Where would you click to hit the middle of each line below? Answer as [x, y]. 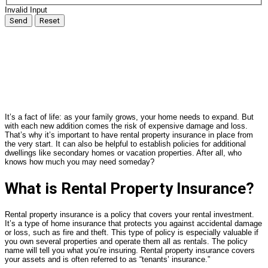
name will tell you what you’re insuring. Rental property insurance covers [130, 251]
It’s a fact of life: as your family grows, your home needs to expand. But [129, 117]
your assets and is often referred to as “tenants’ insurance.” [107, 260]
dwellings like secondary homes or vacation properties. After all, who [123, 153]
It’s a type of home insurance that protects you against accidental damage [133, 224]
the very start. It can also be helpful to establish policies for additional [125, 144]
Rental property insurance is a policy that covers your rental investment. [130, 215]
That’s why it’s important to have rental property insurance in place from [129, 135]
